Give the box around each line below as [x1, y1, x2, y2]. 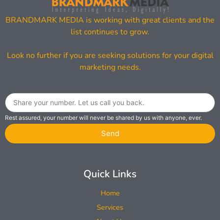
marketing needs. [79, 61, 141, 73]
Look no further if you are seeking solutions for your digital [6, 50, 214, 61]
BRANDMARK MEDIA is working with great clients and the [5, 14, 215, 26]
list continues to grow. [71, 26, 149, 37]
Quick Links [83, 166, 137, 181]
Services [97, 202, 123, 212]
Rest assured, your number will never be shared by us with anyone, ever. [5, 113, 202, 121]
